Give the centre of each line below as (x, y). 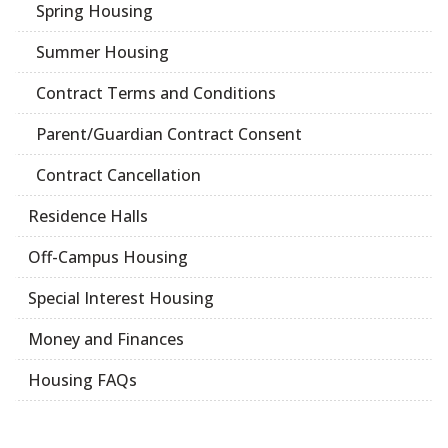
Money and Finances (106, 339)
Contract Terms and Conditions (156, 93)
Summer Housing (102, 52)
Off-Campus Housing (108, 257)
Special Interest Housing (121, 298)
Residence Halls (88, 216)
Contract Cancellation (118, 175)
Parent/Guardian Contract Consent (169, 134)
